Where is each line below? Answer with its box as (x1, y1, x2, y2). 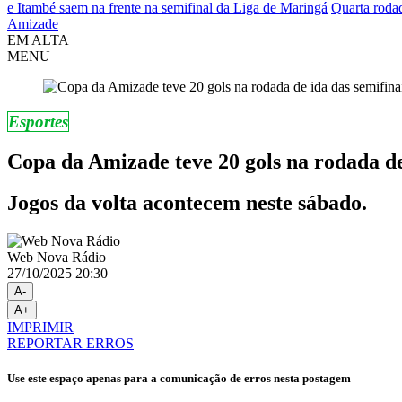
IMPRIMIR (7, 319, 74, 336)
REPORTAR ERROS (7, 336, 134, 352)
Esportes (8, 111, 68, 131)
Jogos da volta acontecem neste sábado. (7, 191, 367, 215)
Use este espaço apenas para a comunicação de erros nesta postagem (7, 371, 351, 386)
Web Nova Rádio (7, 249, 106, 266)
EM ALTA (7, 31, 69, 48)
